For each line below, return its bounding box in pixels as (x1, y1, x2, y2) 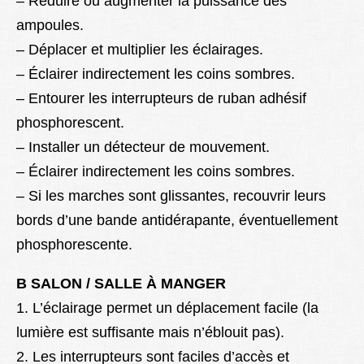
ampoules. (16, 17, 84, 34)
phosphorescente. (16, 236, 132, 253)
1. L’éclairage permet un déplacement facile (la (16, 300, 318, 317)
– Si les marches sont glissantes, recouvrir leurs (16, 188, 326, 205)
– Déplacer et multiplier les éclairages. (16, 41, 263, 58)
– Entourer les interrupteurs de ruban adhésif (16, 90, 306, 107)
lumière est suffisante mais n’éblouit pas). (16, 324, 284, 341)
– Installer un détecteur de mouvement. (16, 139, 270, 156)
